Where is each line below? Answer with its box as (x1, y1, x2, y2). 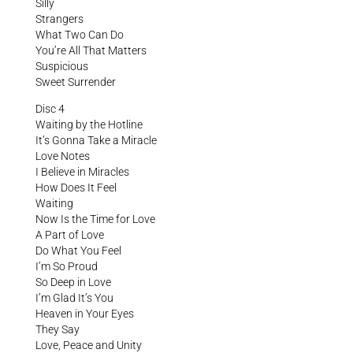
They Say (35, 322, 80, 336)
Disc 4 (35, 102, 65, 115)
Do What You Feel (35, 243, 121, 257)
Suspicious (35, 59, 88, 72)
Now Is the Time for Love (35, 212, 155, 225)
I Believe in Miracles (35, 165, 129, 178)
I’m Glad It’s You (35, 291, 113, 304)
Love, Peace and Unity (35, 338, 142, 351)
